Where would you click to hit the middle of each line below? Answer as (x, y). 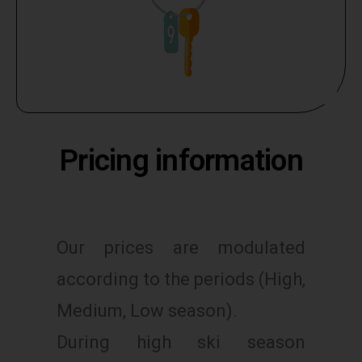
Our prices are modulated (181, 247)
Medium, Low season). (147, 310)
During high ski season (181, 342)
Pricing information (181, 160)
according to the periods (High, (181, 279)
